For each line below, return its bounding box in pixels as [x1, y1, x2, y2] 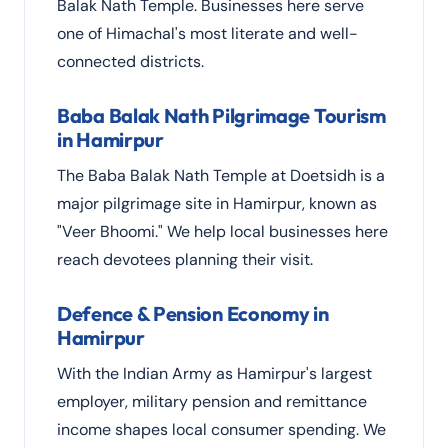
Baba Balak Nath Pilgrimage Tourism [57, 103, 386, 128]
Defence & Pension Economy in [57, 301, 329, 326]
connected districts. [57, 51, 204, 72]
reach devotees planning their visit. [57, 249, 313, 270]
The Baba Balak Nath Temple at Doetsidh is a [57, 165, 385, 186]
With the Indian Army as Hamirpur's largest [57, 363, 372, 384]
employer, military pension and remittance [57, 391, 367, 412]
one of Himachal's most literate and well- [57, 23, 358, 44]
